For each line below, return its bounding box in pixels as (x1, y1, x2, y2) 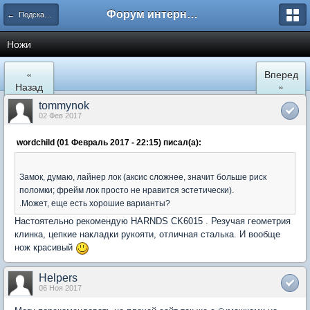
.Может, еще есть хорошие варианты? (19, 199, 170, 208)
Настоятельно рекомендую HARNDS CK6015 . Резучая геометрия (15, 216, 291, 226)
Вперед (264, 67, 298, 81)
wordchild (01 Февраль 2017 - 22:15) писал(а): (17, 138, 201, 147)
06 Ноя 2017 (39, 283, 82, 292)
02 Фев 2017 (39, 111, 82, 120)
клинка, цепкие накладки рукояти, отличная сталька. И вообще (15, 229, 280, 239)
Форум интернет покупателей (187, 8, 198, 20)
